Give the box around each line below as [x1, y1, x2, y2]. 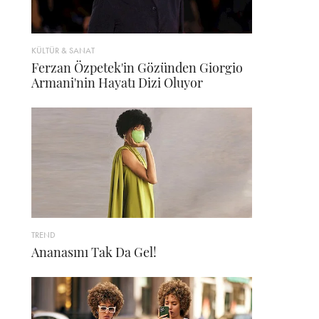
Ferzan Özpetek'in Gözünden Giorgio [31, 59, 243, 77]
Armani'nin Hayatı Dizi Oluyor [31, 74, 203, 92]
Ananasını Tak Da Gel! [31, 244, 157, 261]
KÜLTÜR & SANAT [31, 45, 95, 57]
